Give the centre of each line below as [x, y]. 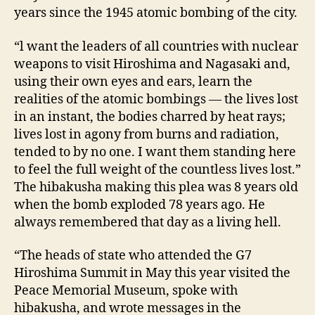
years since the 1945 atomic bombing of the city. [156, 13]
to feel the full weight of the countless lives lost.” [157, 169]
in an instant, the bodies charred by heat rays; [150, 117]
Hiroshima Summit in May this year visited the [152, 274]
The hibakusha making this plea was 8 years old [156, 187]
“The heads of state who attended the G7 [133, 256]
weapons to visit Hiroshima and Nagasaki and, [152, 64]
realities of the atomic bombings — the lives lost [156, 99]
